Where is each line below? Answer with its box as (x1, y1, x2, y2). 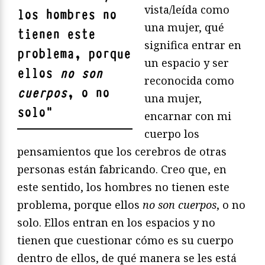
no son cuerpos (143, 198, 216, 212)
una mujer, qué (144, 20, 224, 35)
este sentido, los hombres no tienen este (17, 180, 230, 195)
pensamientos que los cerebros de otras (17, 144, 227, 159)
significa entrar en (144, 38, 241, 53)
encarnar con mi (144, 109, 231, 124)
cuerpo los (144, 127, 199, 141)
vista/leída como (144, 2, 230, 17)
